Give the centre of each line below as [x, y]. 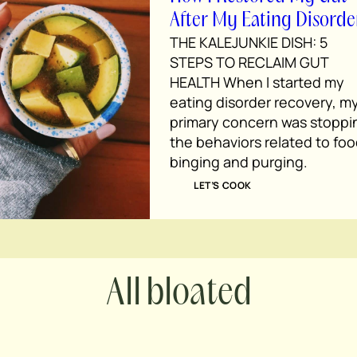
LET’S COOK [223, 185]
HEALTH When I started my [257, 82]
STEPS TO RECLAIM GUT [249, 62]
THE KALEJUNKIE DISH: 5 [249, 42]
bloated [198, 294]
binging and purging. [239, 161]
